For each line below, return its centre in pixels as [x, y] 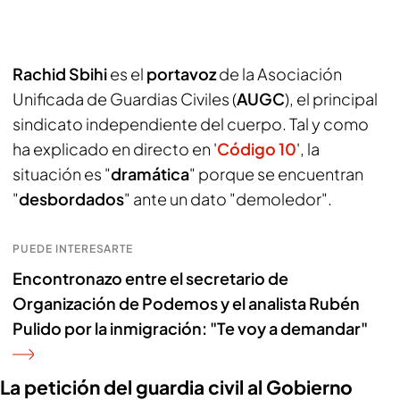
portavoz [181, 74]
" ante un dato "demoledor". [228, 199]
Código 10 [257, 149]
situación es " [62, 174]
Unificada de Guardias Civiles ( [125, 99]
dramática [150, 174]
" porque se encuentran [276, 174]
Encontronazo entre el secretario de [150, 278]
